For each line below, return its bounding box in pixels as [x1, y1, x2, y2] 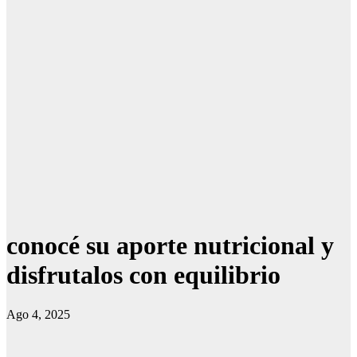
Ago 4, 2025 [6, 307, 70, 321]
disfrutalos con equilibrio [6, 261, 280, 290]
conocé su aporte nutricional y [6, 231, 334, 261]
